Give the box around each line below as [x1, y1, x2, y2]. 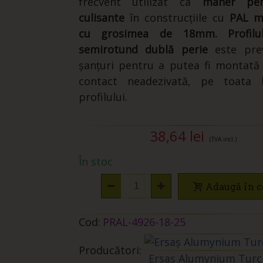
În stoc [78, 154, 113, 168]
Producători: [78, 242, 141, 257]
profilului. [78, 90, 127, 104]
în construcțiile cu [124, 11, 230, 25]
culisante [78, 11, 124, 25]
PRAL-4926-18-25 [102, 214, 186, 229]
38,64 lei [150, 126, 205, 146]
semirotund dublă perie [78, 42, 208, 56]
